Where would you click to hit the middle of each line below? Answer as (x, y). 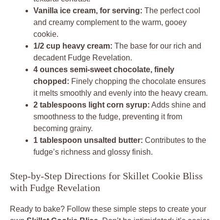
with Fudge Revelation (55, 187)
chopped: (51, 81)
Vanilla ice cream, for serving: (88, 10)
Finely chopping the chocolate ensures (137, 81)
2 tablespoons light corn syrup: (92, 105)
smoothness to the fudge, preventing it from (108, 116)
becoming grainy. (63, 128)
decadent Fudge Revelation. (83, 57)
